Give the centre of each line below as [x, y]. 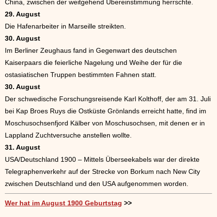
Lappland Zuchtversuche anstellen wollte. [68, 135]
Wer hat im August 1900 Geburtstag [63, 203]
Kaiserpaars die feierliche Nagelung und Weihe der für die [93, 63]
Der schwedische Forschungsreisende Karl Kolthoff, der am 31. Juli [108, 99]
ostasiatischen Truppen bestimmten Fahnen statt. [81, 75]
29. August [23, 14]
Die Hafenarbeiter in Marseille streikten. [65, 26]
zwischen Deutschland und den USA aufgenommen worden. [97, 184]
